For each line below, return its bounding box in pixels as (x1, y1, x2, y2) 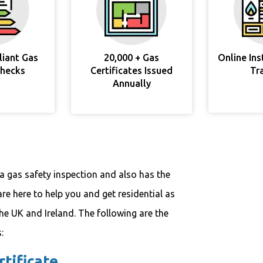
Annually (112, 78, 151, 89)
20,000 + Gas (104, 52, 159, 63)
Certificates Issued (90, 65, 173, 76)
